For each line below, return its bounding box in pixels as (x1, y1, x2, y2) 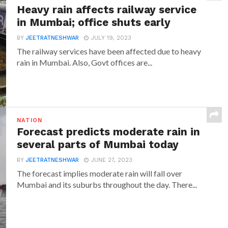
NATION (17, 117, 42, 124)
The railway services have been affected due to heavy (17, 46, 202, 56)
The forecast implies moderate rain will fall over (17, 168, 183, 178)
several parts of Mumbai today (17, 138, 179, 151)
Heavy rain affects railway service (17, 4, 197, 16)
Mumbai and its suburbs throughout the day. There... (17, 180, 197, 189)
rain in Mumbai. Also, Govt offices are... (17, 58, 153, 67)
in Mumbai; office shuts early (17, 16, 171, 28)
